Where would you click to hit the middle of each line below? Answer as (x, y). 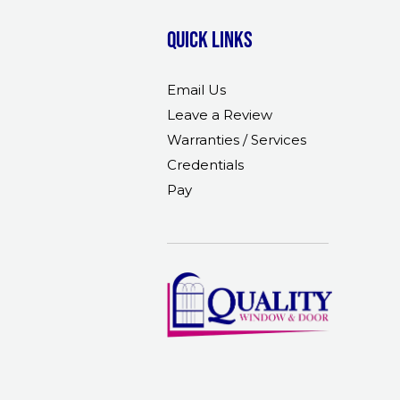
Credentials (205, 165)
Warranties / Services (237, 140)
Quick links (210, 39)
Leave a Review (220, 115)
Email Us (196, 90)
